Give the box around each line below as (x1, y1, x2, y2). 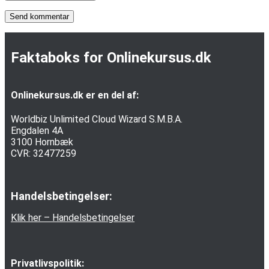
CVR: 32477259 (11, 148, 76, 160)
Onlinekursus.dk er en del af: (11, 89, 139, 101)
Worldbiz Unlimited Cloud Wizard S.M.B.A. (11, 113, 183, 125)
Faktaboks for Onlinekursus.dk (11, 49, 211, 66)
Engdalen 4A (11, 125, 63, 137)
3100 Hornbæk (11, 136, 73, 148)
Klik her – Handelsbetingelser (11, 212, 134, 224)
